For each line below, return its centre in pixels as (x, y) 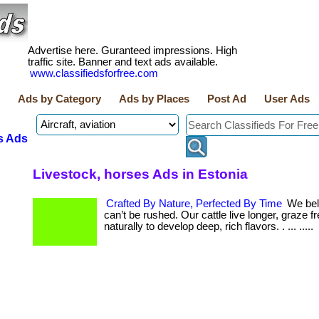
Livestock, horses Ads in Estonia (140, 174)
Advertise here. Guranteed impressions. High (132, 51)
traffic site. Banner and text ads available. (123, 62)
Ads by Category (59, 99)
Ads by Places (154, 99)
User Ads (287, 99)
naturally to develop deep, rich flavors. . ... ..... (210, 226)
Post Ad (227, 99)
